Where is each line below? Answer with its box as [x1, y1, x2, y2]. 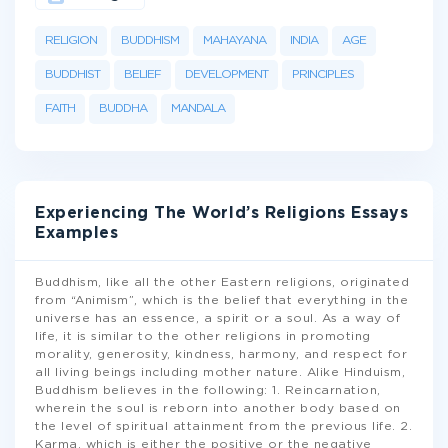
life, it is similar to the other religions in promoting [35, 331, 371, 342]
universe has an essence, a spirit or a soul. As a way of [35, 313, 400, 324]
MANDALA [171, 103, 225, 114]
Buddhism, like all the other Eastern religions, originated [35, 277, 409, 288]
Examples [35, 226, 119, 241]
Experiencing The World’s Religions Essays [35, 206, 409, 221]
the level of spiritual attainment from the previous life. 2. [35, 421, 412, 432]
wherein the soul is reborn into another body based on [35, 403, 401, 414]
